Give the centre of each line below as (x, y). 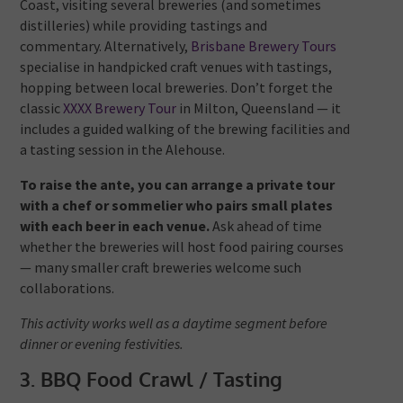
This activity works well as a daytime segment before (174, 322)
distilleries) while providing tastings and (144, 25)
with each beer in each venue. (115, 225)
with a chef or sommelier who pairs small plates (177, 205)
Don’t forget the (282, 87)
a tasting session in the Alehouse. (123, 149)
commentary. (61, 45)
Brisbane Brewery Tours (264, 45)
